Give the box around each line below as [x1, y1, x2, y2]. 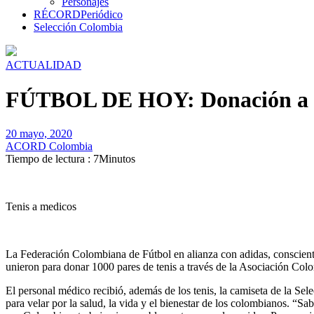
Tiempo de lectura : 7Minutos [6, 153, 135, 165]
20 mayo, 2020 [6, 128, 72, 140]
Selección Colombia [34, 21, 123, 34]
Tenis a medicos [6, 200, 76, 213]
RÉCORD [34, 8, 81, 21]
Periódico [81, 8, 123, 21]
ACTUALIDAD [6, 59, 81, 71]
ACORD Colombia [6, 140, 93, 153]
